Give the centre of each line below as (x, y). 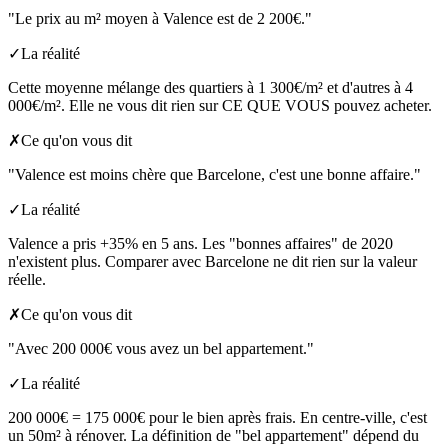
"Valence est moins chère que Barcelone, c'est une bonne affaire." (214, 175)
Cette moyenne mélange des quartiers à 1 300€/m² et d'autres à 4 (210, 88)
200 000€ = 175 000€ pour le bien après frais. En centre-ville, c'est (217, 418)
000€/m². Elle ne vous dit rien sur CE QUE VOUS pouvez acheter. (220, 106)
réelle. (27, 280)
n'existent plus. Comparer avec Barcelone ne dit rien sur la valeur (212, 262)
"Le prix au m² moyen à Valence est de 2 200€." (160, 19)
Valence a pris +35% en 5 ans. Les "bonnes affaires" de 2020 (200, 244)
